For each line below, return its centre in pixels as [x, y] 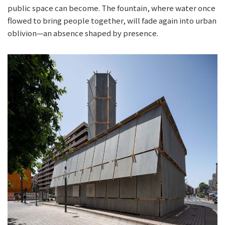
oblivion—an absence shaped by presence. [83, 33]
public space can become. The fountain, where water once [111, 8]
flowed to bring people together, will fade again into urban [112, 21]
